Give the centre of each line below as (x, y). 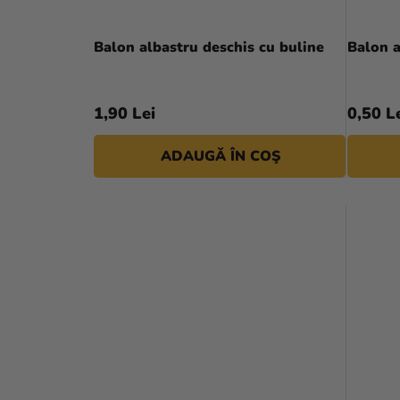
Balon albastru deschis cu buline (209, 47)
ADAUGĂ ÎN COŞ (220, 156)
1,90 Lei (125, 113)
